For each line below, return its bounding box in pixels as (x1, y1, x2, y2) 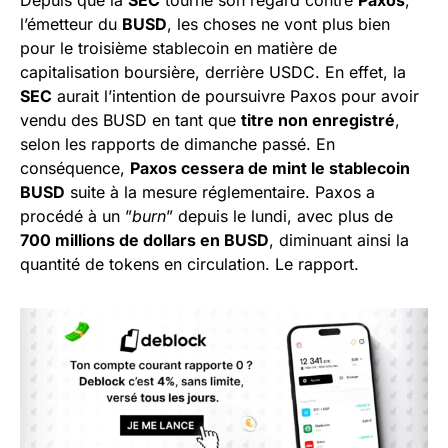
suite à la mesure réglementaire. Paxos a (65, 182, 375, 202)
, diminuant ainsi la (269, 230, 409, 250)
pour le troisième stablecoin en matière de (20, 38, 337, 58)
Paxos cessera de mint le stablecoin (130, 158, 410, 178)
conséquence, (20, 158, 130, 178)
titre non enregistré (241, 110, 395, 130)
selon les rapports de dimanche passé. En (20, 134, 335, 154)
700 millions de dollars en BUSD (20, 230, 269, 250)
